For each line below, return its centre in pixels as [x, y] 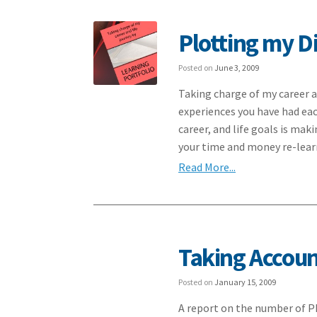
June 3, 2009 [237, 68]
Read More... [207, 167]
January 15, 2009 [246, 282]
